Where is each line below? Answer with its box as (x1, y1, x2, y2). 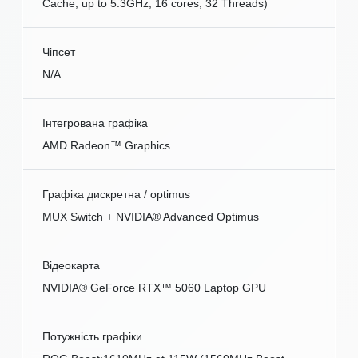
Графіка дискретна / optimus (42, 188, 190, 201)
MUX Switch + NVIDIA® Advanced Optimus (42, 210, 259, 223)
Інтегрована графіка (42, 117, 148, 129)
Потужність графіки (42, 330, 142, 343)
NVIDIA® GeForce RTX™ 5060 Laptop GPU (42, 281, 266, 294)
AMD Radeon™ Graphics (42, 139, 170, 152)
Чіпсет (42, 46, 75, 58)
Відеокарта (42, 259, 100, 272)
